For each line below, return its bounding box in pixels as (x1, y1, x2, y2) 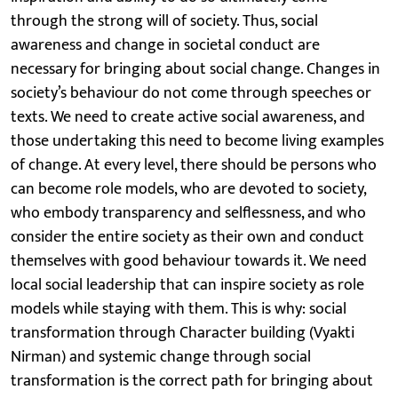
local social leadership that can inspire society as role (11, 271, 364, 298)
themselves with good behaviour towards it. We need (11, 247, 367, 275)
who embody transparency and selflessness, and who (11, 199, 366, 227)
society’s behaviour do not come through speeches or (11, 79, 371, 107)
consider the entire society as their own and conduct (11, 223, 364, 251)
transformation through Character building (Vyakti (11, 319, 354, 346)
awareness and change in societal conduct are (11, 31, 320, 59)
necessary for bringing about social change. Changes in (11, 55, 380, 83)
